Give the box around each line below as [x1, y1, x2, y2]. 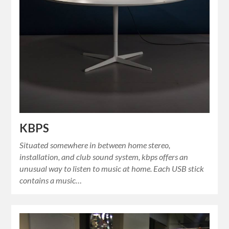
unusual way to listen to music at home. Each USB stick [19, 164, 204, 174]
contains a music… [19, 175, 82, 186]
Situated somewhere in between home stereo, [19, 140, 171, 150]
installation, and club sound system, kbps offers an [19, 152, 189, 162]
